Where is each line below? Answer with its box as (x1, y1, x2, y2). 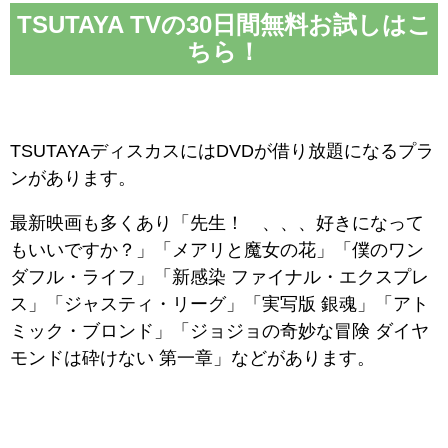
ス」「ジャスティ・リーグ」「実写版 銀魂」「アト (10, 293, 429, 314)
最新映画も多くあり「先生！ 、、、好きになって (10, 212, 424, 233)
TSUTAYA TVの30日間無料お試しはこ (17, 10, 432, 38)
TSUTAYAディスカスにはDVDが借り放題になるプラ (10, 140, 434, 161)
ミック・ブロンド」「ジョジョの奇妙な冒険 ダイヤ (10, 320, 429, 341)
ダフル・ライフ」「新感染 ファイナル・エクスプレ (10, 266, 429, 287)
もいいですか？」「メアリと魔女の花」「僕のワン (10, 239, 424, 260)
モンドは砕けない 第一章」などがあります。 (10, 347, 375, 368)
